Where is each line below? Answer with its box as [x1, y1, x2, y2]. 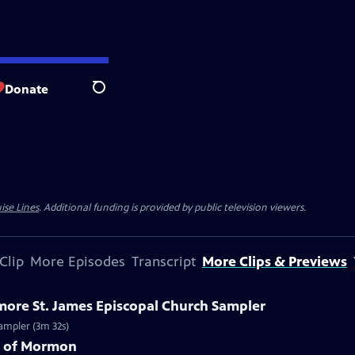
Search [92, 88, 131, 104]
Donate [5, 81, 48, 97]
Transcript [132, 253, 196, 270]
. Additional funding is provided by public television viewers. [39, 201, 306, 214]
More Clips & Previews [202, 253, 347, 270]
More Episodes [30, 253, 125, 270]
